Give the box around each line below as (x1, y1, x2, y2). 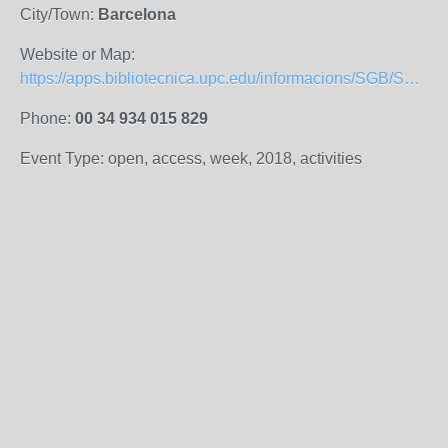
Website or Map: (20, 46, 135, 63)
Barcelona (98, 6, 176, 23)
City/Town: (20, 6, 98, 23)
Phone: (20, 110, 75, 127)
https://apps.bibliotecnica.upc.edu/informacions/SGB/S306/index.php (404, 70, 420, 87)
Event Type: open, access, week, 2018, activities (20, 150, 362, 167)
